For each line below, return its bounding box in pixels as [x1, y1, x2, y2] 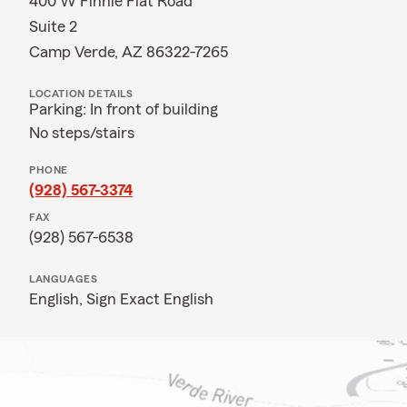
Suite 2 [29, 18, 77, 35]
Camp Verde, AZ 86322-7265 [29, 44, 228, 60]
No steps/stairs [29, 124, 134, 141]
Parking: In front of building [29, 101, 218, 117]
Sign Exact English [86, 291, 213, 307]
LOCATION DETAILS [29, 88, 134, 99]
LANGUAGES [29, 273, 98, 284]
